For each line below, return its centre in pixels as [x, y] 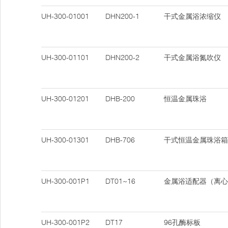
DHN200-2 [122, 58]
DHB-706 [120, 140]
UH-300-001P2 [65, 222]
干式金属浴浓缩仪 [192, 16]
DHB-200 [120, 99]
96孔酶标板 [182, 222]
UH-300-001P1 [65, 181]
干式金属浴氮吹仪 [192, 58]
